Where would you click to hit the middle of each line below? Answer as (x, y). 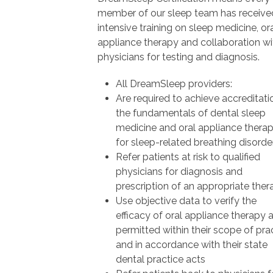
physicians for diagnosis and (179, 172)
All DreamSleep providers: (174, 84)
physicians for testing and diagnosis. (179, 57)
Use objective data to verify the (186, 201)
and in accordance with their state (192, 245)
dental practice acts (161, 260)
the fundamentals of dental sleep (191, 113)
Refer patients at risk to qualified (188, 157)
